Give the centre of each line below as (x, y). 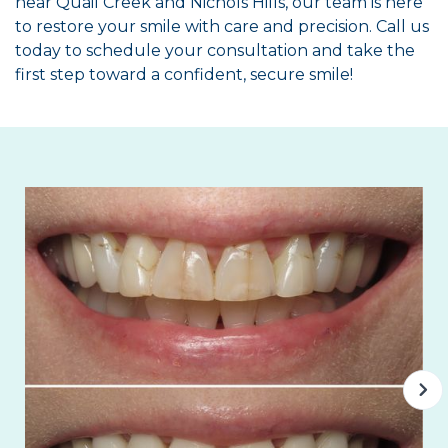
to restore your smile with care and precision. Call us (222, 27)
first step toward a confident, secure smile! (184, 75)
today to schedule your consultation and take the (215, 51)
